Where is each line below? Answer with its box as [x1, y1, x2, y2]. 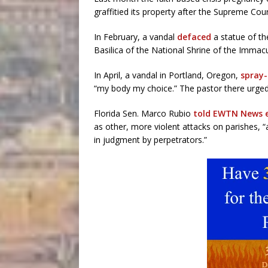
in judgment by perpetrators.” [94, 134, 207, 145]
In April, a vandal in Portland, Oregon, [94, 69, 240, 81]
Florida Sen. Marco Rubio [94, 108, 193, 119]
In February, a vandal [94, 31, 177, 42]
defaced [177, 31, 211, 42]
